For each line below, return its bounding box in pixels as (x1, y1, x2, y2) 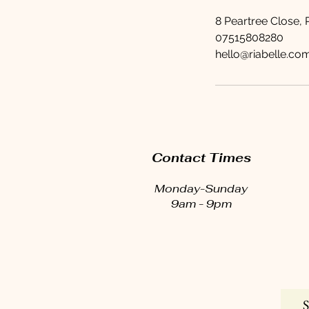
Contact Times (151, 149, 251, 166)
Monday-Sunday (154, 181, 248, 196)
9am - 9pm (170, 196, 232, 211)
